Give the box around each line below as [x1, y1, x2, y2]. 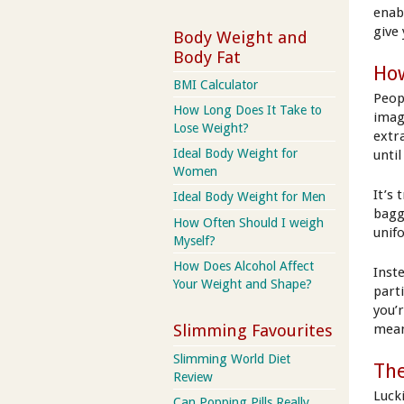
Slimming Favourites [173, 321, 333, 341]
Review [173, 369, 213, 384]
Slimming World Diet [173, 351, 290, 366]
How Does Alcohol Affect [173, 258, 314, 273]
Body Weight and [173, 27, 308, 47]
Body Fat [173, 47, 241, 67]
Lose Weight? [173, 121, 249, 136]
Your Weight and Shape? [173, 276, 312, 291]
